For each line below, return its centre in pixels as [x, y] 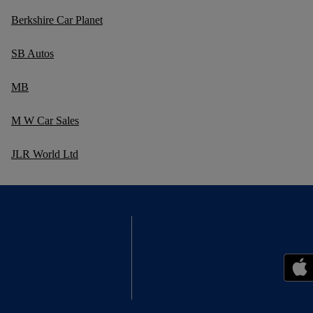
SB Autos [32, 54]
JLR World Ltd [45, 154]
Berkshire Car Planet [57, 20]
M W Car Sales [45, 121]
